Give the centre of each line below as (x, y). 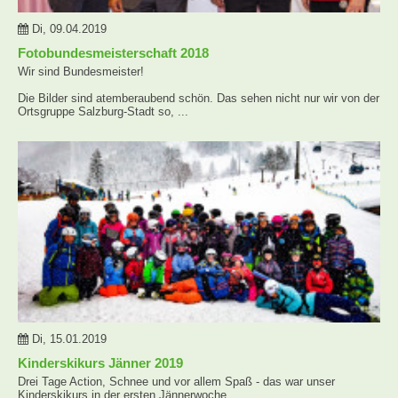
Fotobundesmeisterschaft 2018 (113, 52)
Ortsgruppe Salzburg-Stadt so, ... (103, 111)
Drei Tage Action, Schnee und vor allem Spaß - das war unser (176, 381)
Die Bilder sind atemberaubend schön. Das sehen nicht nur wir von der (199, 98)
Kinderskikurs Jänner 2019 (100, 362)
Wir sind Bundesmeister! (81, 71)
